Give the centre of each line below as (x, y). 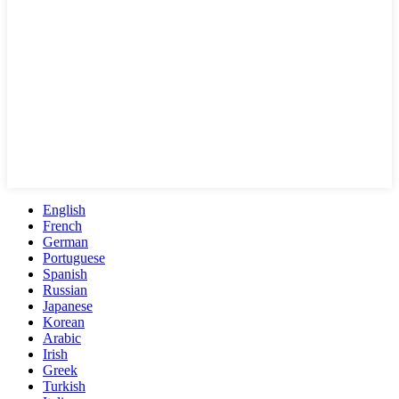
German (65, 242)
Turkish (64, 387)
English (64, 210)
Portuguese (74, 258)
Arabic (62, 338)
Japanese (68, 306)
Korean (64, 322)
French (62, 226)
